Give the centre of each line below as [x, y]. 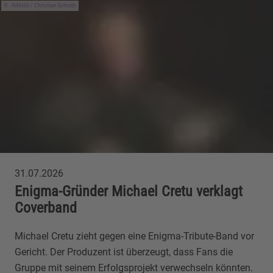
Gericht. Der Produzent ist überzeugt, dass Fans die [124, 252]
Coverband [46, 207]
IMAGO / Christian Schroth [43, 5]
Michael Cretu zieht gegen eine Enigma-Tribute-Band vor [134, 236]
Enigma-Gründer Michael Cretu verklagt [129, 191]
